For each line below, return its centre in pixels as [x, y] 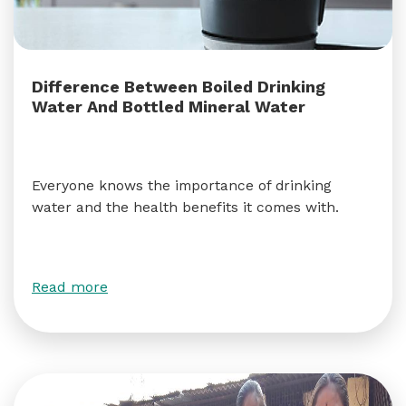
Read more [70, 287]
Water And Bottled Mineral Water [169, 106]
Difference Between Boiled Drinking [179, 87]
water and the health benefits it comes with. [185, 207]
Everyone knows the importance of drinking [182, 185]
